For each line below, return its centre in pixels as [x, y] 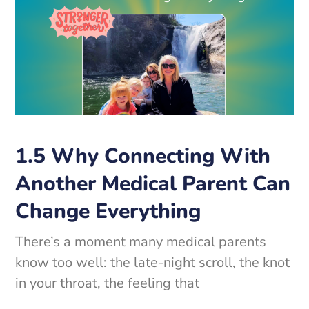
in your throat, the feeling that [108, 283]
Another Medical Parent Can [153, 183]
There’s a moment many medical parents [141, 241]
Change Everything [108, 211]
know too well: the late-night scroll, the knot [153, 262]
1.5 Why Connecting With [143, 156]
